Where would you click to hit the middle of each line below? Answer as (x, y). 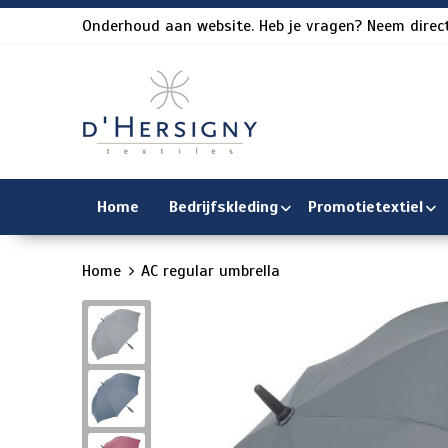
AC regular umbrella (210, 271)
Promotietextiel (365, 207)
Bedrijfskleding (223, 207)
